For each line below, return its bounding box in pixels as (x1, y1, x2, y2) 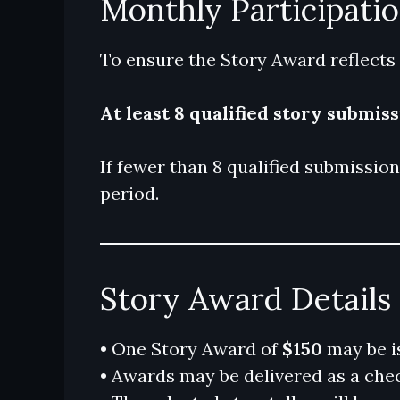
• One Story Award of (100, 337, 282, 360)
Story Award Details (100, 279, 391, 319)
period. (100, 182, 159, 204)
